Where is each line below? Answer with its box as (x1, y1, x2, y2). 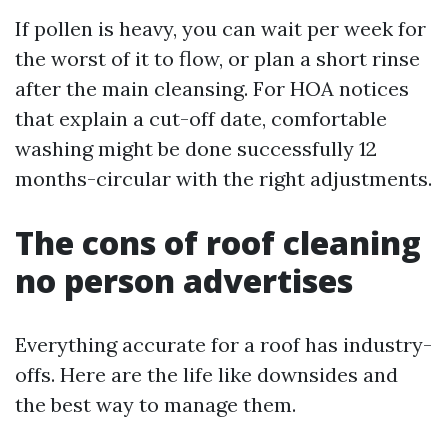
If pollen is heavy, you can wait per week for (15, 16, 426, 41)
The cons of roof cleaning (15, 221, 421, 264)
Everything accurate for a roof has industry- (15, 332, 432, 357)
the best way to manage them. (15, 392, 296, 417)
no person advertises (15, 259, 353, 302)
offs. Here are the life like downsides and (15, 362, 398, 387)
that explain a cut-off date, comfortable (15, 106, 387, 131)
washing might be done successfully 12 (15, 136, 377, 161)
